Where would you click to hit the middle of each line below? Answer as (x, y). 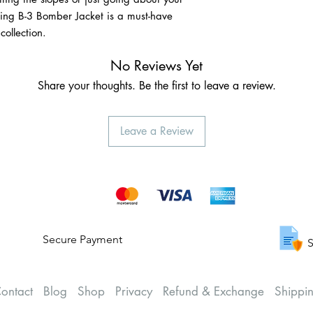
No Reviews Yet (156, 66)
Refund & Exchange (213, 292)
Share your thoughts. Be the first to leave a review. (156, 86)
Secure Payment (82, 240)
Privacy (134, 292)
